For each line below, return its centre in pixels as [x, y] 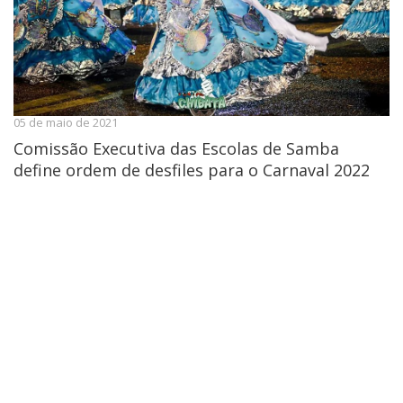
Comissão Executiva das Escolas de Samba [176, 148]
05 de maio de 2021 [66, 122]
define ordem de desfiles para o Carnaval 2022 [192, 170]
